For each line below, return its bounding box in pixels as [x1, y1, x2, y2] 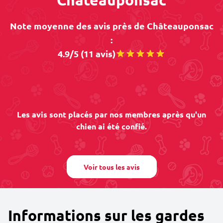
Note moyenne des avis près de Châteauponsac [9, 20, 214, 31]
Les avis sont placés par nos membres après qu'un [17, 109, 206, 119]
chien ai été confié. [76, 121, 147, 131]
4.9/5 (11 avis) [58, 48, 115, 59]
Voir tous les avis [83, 162, 140, 171]
